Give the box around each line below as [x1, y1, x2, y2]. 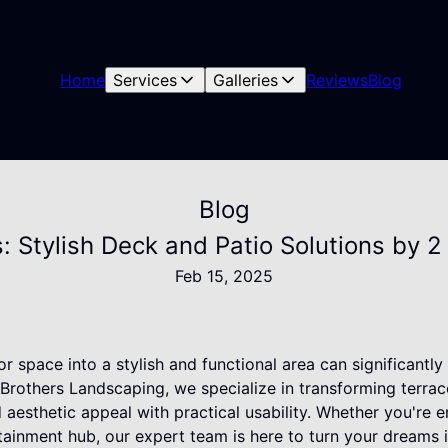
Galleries [213, 70, 279, 90]
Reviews [306, 70, 369, 90]
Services [113, 70, 178, 90]
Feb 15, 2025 [175, 266, 273, 286]
